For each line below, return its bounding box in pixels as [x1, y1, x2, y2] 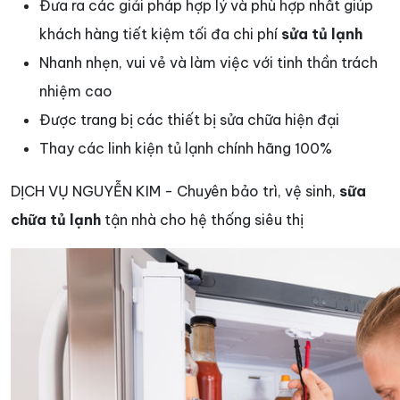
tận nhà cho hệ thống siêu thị [101, 211, 304, 229]
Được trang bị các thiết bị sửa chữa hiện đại [39, 111, 339, 129]
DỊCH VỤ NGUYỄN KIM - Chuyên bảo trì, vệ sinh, [11, 182, 339, 201]
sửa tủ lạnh [281, 25, 362, 44]
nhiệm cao [39, 82, 112, 101]
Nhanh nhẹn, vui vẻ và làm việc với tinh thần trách [39, 54, 378, 72]
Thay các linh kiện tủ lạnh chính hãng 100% [39, 139, 336, 158]
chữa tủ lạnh [11, 211, 101, 229]
